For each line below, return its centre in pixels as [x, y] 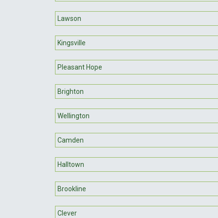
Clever [67, 213]
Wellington [73, 116]
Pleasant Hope [80, 67]
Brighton [71, 91]
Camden [71, 140]
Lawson [69, 18]
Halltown [71, 164]
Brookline [72, 189]
